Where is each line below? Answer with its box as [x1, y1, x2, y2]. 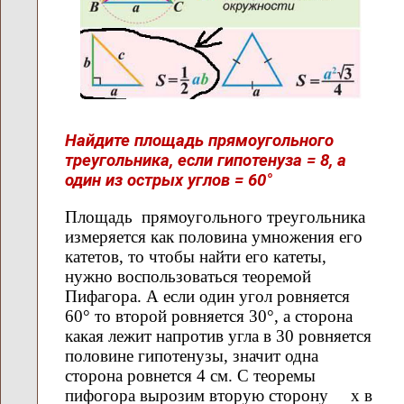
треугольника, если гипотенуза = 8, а [65, 151, 346, 171]
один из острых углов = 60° [65, 170, 272, 191]
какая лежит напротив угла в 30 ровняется [65, 326, 372, 345]
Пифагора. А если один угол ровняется [65, 286, 350, 306]
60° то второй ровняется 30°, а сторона [65, 306, 353, 326]
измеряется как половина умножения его [65, 226, 363, 246]
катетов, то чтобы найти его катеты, [65, 246, 326, 266]
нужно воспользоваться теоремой [65, 266, 311, 286]
